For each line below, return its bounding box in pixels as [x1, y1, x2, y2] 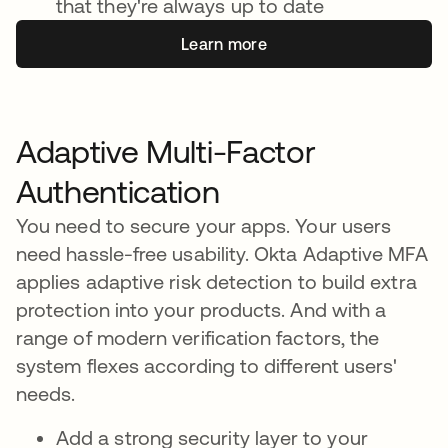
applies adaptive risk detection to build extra [16, 270, 417, 293]
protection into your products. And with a [16, 298, 387, 321]
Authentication [16, 173, 220, 210]
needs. [16, 382, 76, 405]
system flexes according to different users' [16, 354, 398, 377]
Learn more [180, 35, 268, 53]
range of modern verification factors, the [16, 326, 380, 349]
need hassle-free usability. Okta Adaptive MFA [16, 242, 428, 265]
